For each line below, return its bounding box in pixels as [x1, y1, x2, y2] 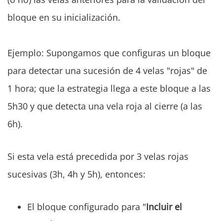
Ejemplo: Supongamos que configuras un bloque [7, 47, 211, 59]
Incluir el [146, 201, 182, 213]
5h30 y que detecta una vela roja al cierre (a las [7, 100, 202, 112]
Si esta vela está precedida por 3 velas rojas [7, 150, 188, 163]
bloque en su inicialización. [7, 11, 120, 24]
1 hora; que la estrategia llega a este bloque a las [7, 82, 211, 95]
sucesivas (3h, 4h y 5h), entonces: [7, 168, 146, 181]
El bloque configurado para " [27, 201, 146, 213]
